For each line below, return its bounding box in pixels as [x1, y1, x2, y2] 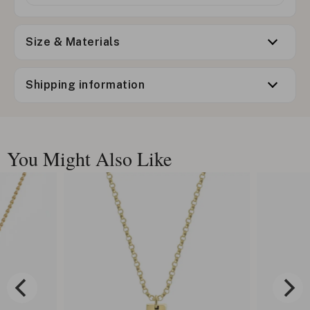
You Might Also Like [7, 145, 172, 172]
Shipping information [26, 77, 145, 91]
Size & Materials [26, 35, 120, 48]
